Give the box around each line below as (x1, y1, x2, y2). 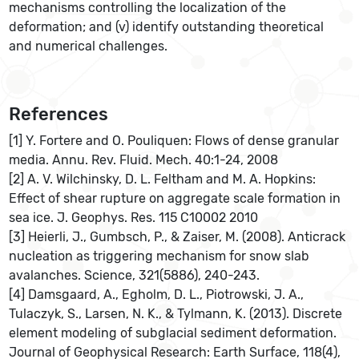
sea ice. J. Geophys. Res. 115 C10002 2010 (9, 210, 259, 225)
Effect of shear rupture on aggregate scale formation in (9, 191, 341, 206)
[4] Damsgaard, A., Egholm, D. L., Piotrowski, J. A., (9, 287, 305, 302)
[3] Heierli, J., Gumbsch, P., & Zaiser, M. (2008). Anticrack (9, 229, 346, 244)
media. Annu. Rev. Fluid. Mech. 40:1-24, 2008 (9, 152, 279, 167)
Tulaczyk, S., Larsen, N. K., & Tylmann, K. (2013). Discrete (9, 306, 343, 321)
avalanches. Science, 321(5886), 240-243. (9, 268, 260, 283)
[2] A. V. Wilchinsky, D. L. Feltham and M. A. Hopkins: (9, 171, 317, 187)
